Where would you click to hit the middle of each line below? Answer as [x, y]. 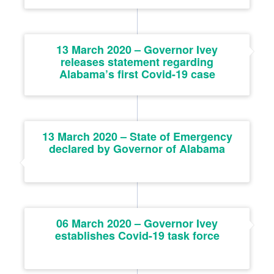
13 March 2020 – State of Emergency [137, 136]
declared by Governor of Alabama [137, 148]
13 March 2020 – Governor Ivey [137, 49]
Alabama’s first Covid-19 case [137, 74]
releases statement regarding [137, 61]
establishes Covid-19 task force [137, 235]
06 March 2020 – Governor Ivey [137, 223]
